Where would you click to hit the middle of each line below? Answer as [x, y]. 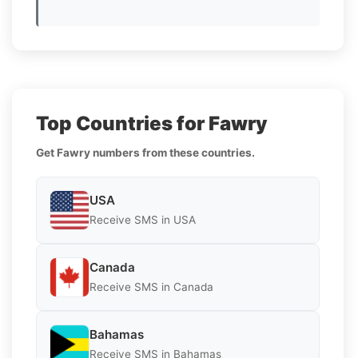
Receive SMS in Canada [151, 287]
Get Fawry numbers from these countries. [145, 152]
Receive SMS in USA [143, 220]
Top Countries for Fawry [152, 123]
